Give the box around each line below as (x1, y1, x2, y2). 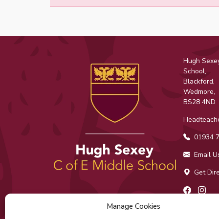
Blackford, (183, 77, 215, 86)
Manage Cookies (106, 201, 160, 211)
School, (183, 66, 206, 76)
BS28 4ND (183, 97, 216, 107)
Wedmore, (183, 87, 215, 96)
